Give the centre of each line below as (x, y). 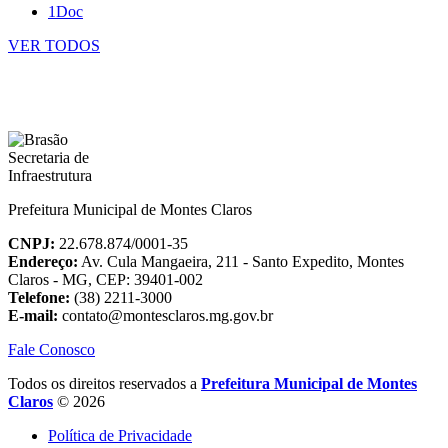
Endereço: (43, 262)
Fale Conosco (51, 350)
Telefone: (39, 298)
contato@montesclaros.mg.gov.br (165, 316)
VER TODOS (54, 46)
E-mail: (33, 316)
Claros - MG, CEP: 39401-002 (105, 280)
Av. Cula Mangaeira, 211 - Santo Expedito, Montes (241, 262)
